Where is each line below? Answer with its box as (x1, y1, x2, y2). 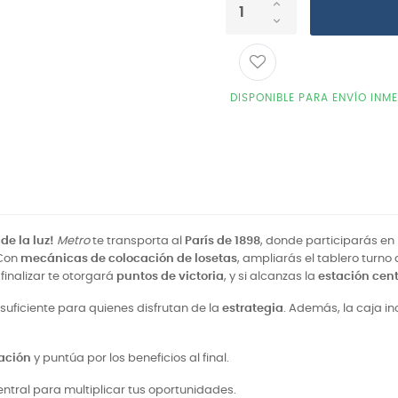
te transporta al (90, 235, 185, 247)
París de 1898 (185, 235, 260, 247)
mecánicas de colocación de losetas (20, 253, 237, 265)
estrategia (222, 303, 283, 314)
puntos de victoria (116, 271, 224, 283)
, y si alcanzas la (224, 271, 318, 283)
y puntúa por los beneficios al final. (31, 353, 229, 364)
